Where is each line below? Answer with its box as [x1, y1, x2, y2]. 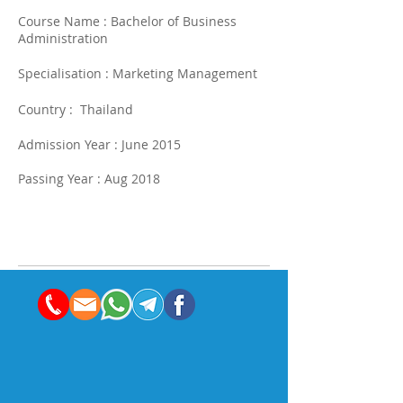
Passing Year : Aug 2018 [18, 170, 160, 187]
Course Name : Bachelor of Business [18, 13, 237, 30]
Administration [18, 30, 112, 47]
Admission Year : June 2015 [18, 136, 181, 153]
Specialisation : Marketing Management [18, 65, 257, 82]
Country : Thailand [18, 101, 133, 118]
